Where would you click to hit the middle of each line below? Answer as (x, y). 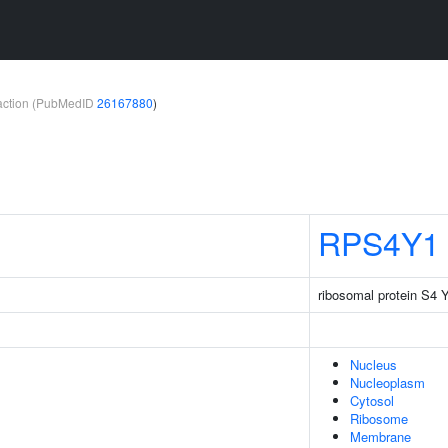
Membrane (380, 436)
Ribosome (379, 418)
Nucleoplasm (387, 382)
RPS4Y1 (379, 242)
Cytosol (372, 400)
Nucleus (373, 364)
